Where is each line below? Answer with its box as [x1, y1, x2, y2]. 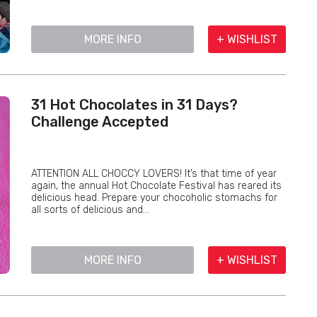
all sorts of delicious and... [31, 204, 149, 216]
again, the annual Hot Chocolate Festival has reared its [31, 180, 282, 192]
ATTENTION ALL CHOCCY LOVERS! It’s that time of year [31, 168, 277, 180]
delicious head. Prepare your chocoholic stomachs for [31, 192, 277, 204]
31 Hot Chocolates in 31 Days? [31, 96, 238, 113]
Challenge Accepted [31, 113, 168, 130]
